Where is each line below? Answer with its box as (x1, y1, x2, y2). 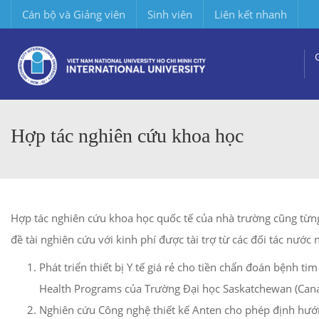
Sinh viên (147, 7, 192, 21)
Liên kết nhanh (214, 7, 287, 21)
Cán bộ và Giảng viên (22, 7, 125, 21)
